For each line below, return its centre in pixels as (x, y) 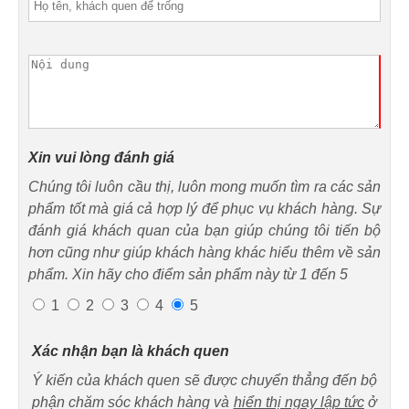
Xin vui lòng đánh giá (101, 157)
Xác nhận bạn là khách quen (131, 351)
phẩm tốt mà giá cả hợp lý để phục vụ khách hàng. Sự (204, 208)
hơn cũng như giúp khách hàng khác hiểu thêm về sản (204, 252)
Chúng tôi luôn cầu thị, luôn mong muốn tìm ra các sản (204, 186)
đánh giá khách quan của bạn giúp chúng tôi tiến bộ (204, 230)
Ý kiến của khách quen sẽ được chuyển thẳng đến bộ (204, 380)
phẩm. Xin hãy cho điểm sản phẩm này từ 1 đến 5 (188, 274)
